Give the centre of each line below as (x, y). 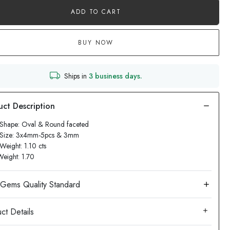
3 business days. (115, 76)
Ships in (76, 76)
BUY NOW (96, 43)
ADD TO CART (96, 12)
